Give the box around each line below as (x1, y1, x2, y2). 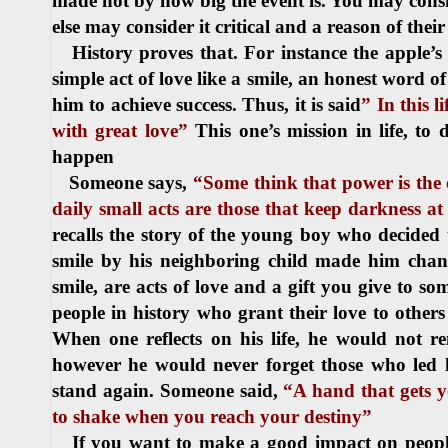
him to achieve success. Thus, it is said (52, 93, 362, 115)
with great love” (52, 119, 188, 141)
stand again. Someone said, (52, 379, 284, 401)
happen (52, 145, 119, 167)
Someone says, (52, 171, 193, 193)
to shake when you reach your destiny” (52, 405, 372, 427)
